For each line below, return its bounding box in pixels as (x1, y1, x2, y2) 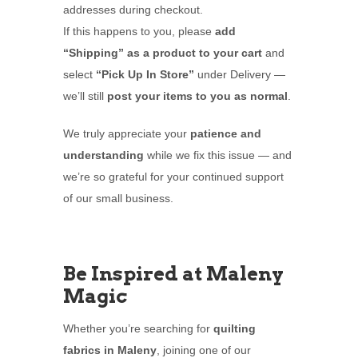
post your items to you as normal (107, 89, 288, 103)
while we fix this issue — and (144, 149, 292, 162)
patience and (190, 127, 261, 141)
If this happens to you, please (63, 25, 215, 38)
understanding (63, 149, 144, 162)
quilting (213, 322, 256, 336)
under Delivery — (194, 68, 285, 82)
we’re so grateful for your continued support (63, 170, 284, 184)
